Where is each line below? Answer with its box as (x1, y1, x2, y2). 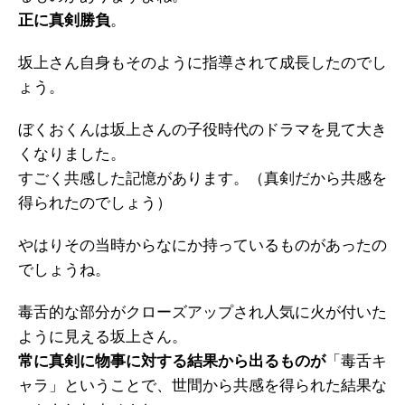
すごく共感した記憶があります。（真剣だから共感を (18, 170, 387, 187)
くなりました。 (18, 146, 126, 163)
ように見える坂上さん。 (18, 328, 187, 345)
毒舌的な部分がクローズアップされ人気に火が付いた (18, 304, 387, 321)
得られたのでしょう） (18, 194, 172, 212)
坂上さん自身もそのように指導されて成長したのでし (18, 54, 387, 71)
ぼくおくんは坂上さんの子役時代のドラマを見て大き (18, 121, 387, 138)
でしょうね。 (18, 261, 110, 278)
